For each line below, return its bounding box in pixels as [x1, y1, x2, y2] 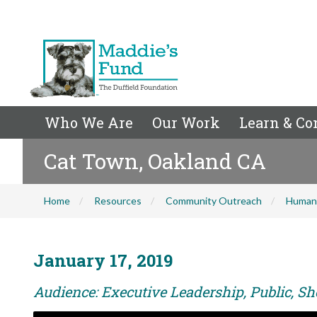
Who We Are [45, 113, 133, 132]
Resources [94, 195, 142, 207]
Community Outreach [166, 195, 262, 207]
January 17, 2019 [33, 249, 173, 272]
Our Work [152, 113, 220, 132]
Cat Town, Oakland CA [44, 147, 266, 175]
